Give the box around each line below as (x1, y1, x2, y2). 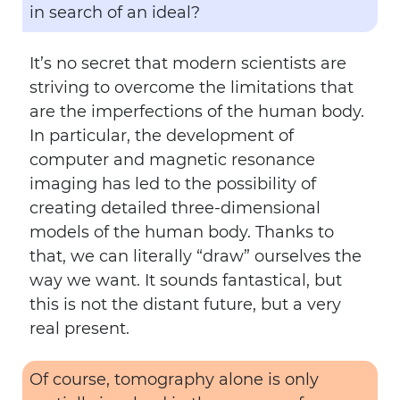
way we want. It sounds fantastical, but (29, 271, 342, 290)
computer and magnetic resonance (29, 150, 315, 170)
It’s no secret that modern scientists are (29, 54, 346, 73)
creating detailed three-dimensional (29, 198, 321, 218)
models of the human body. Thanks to (29, 222, 334, 242)
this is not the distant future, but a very (29, 295, 341, 314)
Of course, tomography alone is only (29, 370, 319, 389)
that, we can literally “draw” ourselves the (29, 246, 362, 266)
